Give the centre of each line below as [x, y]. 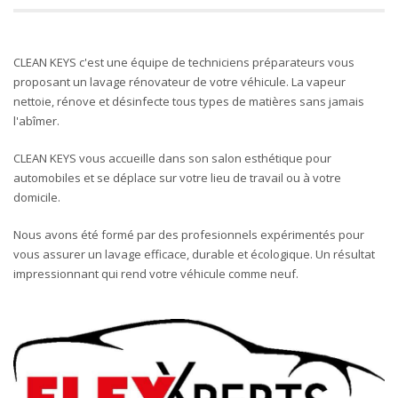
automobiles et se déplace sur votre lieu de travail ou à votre [177, 178]
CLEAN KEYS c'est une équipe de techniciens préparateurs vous [184, 62]
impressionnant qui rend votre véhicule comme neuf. [156, 274]
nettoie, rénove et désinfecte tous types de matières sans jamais [189, 101]
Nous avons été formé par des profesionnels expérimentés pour [189, 235]
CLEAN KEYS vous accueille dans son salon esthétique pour [172, 158]
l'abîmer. [36, 121]
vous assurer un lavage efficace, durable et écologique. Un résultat [194, 254]
